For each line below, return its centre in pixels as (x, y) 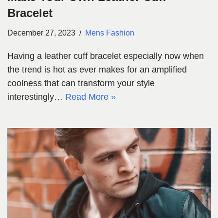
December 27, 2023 (41, 33)
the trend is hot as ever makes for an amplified (97, 70)
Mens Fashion (110, 33)
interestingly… (36, 97)
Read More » (91, 97)
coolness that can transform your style (81, 83)
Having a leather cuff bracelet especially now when (106, 56)
